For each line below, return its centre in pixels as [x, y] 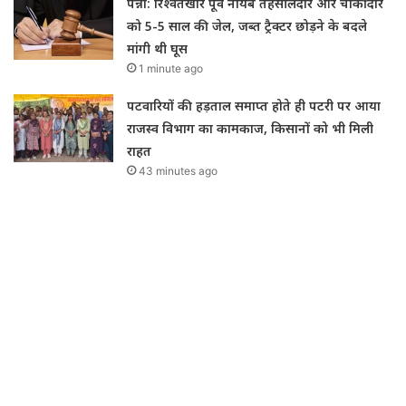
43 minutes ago [179, 170]
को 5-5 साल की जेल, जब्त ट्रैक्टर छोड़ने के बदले [247, 25]
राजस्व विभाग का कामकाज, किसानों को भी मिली [251, 128]
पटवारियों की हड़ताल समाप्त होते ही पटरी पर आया [254, 105]
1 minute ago [171, 68]
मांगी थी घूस [158, 48]
